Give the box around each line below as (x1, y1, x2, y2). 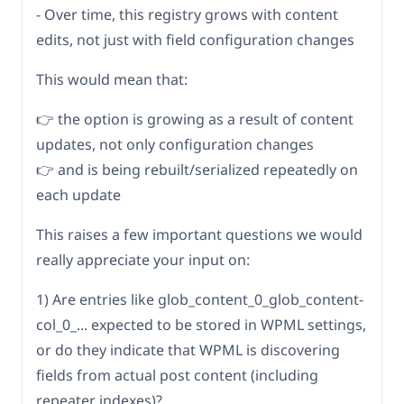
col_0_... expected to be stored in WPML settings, (36, 315, 366, 335)
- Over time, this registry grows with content (36, 5, 338, 25)
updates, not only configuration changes (36, 134, 314, 155)
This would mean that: (36, 69, 188, 90)
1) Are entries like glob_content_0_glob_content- (36, 289, 363, 310)
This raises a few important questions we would (36, 225, 363, 245)
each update (36, 185, 121, 206)
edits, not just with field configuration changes (36, 30, 354, 50)
